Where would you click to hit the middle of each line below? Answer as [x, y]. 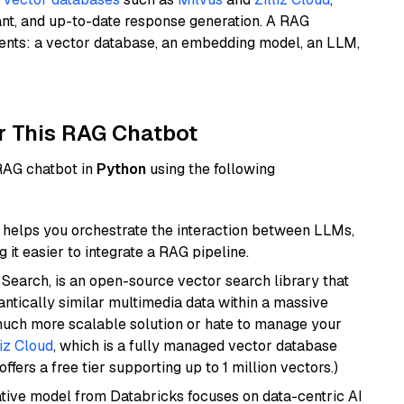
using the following [211, 169]
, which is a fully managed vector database [195, 346]
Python [121, 169]
